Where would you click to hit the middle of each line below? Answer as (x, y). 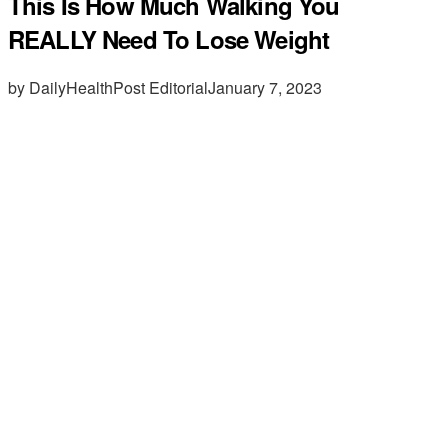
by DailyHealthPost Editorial (108, 87)
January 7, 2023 (265, 87)
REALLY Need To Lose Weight (169, 38)
